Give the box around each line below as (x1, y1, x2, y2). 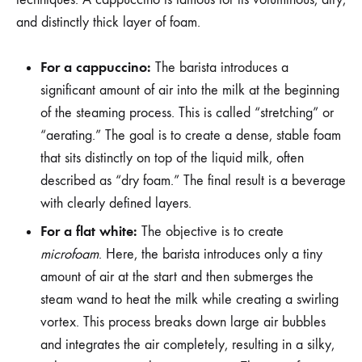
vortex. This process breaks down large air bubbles (40, 313, 326, 330)
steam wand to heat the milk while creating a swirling (40, 290, 339, 308)
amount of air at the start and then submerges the (40, 267, 314, 285)
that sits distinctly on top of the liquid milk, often (40, 149, 304, 166)
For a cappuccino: (40, 57, 151, 76)
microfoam (40, 245, 99, 263)
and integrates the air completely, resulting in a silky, (40, 335, 335, 353)
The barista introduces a (151, 58, 288, 76)
